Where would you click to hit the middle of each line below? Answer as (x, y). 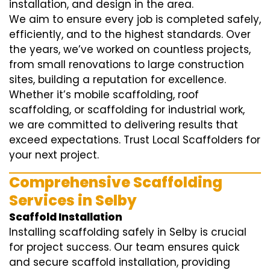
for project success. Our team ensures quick (124, 247)
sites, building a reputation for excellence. (118, 80)
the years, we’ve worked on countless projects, (130, 50)
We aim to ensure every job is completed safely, (135, 20)
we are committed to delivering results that (124, 125)
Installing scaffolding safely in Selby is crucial (128, 232)
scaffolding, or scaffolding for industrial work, (127, 110)
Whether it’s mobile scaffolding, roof (104, 95)
